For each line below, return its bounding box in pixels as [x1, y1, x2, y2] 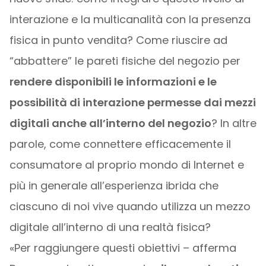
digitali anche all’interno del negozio [9, 116, 211, 131]
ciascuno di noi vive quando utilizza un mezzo [9, 199, 251, 214]
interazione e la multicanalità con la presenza [9, 12, 251, 27]
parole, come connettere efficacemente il [9, 137, 231, 151]
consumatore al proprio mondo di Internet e [9, 157, 244, 172]
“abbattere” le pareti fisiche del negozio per [9, 53, 240, 68]
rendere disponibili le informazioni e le [9, 74, 217, 89]
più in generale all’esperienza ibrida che [9, 178, 218, 193]
